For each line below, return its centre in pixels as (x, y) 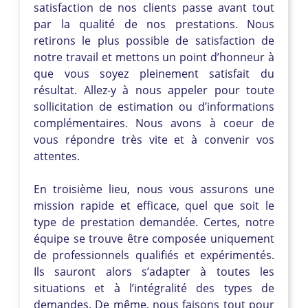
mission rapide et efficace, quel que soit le (154, 205)
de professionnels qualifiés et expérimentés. (154, 255)
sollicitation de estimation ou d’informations (154, 106)
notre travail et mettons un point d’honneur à (154, 57)
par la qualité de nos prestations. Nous (154, 24)
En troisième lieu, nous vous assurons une (154, 189)
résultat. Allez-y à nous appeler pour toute (154, 90)
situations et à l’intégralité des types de (154, 288)
